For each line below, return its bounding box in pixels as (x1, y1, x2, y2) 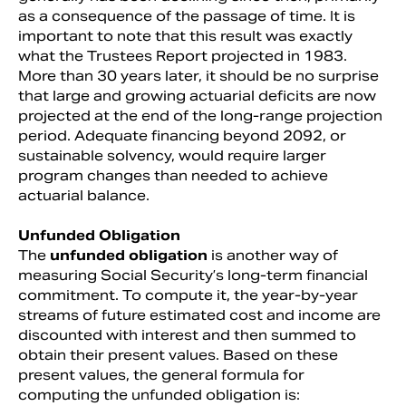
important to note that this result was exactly (18, 26, 353, 44)
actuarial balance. (18, 186, 150, 204)
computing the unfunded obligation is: (18, 385, 300, 403)
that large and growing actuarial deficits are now (18, 86, 376, 104)
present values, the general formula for (18, 365, 304, 383)
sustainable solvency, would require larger (18, 146, 326, 164)
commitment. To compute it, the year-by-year (18, 285, 358, 304)
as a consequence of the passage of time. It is (18, 6, 355, 24)
